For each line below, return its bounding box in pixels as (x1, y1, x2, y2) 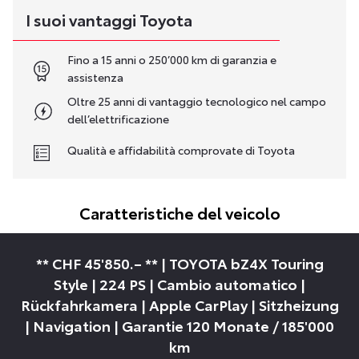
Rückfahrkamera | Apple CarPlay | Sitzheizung (20, 294, 339, 316)
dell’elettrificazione (67, 111, 169, 127)
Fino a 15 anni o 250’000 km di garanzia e (67, 51, 276, 68)
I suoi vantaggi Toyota (26, 8, 192, 31)
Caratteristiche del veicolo (79, 201, 280, 224)
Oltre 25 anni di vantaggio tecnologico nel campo (67, 93, 326, 110)
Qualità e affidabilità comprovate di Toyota (67, 142, 295, 159)
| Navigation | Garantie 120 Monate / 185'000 (25, 315, 334, 337)
